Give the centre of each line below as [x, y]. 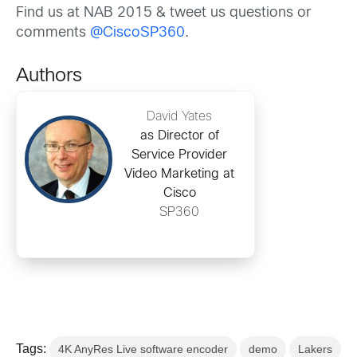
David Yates [179, 117]
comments [53, 33]
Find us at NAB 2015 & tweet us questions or [163, 14]
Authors [49, 77]
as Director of [179, 136]
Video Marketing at [179, 175]
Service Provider [179, 155]
